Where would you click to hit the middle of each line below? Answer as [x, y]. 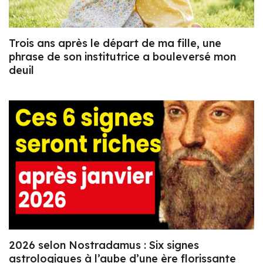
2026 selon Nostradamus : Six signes [104, 245]
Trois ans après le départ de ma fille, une [115, 43]
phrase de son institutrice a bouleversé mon [122, 57]
